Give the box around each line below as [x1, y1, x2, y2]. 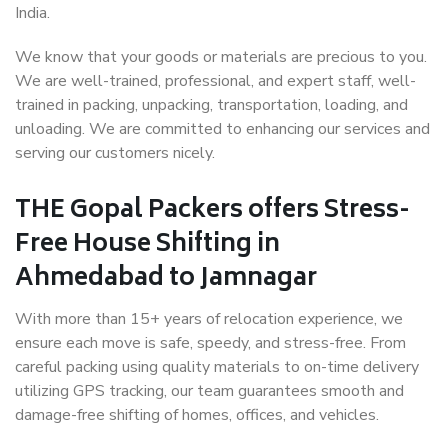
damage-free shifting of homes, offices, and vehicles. [15, 404, 379, 427]
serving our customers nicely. [15, 142, 215, 165]
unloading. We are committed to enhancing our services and [15, 118, 430, 141]
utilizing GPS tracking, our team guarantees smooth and [15, 380, 404, 403]
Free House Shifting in [15, 224, 280, 268]
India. [15, 2, 50, 25]
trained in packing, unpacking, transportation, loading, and [15, 94, 408, 117]
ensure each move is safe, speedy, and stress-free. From [15, 332, 406, 355]
